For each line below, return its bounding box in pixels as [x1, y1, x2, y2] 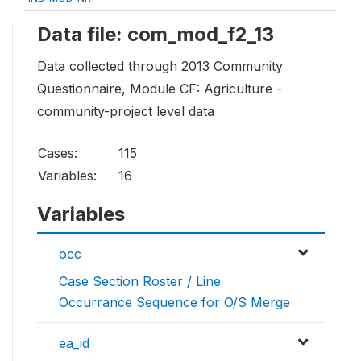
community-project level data [37, 103, 214, 120]
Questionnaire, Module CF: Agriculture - [37, 81, 282, 98]
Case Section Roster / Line [59, 273, 221, 290]
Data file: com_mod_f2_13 [37, 23, 274, 46]
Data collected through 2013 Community [37, 58, 283, 75]
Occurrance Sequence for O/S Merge [59, 294, 290, 311]
